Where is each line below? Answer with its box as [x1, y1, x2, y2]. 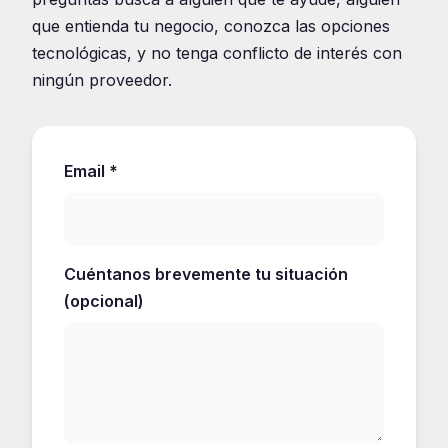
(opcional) [64, 290, 144, 311]
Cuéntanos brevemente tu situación [64, 263, 348, 284]
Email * [64, 160, 118, 181]
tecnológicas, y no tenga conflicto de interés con [32, 42, 402, 63]
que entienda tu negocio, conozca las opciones [32, 15, 390, 36]
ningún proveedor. [32, 69, 172, 90]
